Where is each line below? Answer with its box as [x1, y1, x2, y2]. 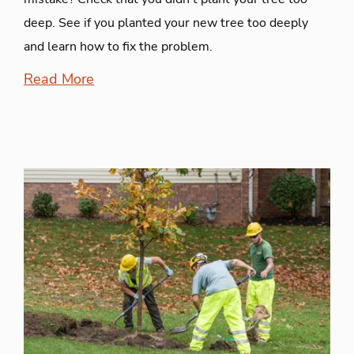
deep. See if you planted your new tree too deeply [24, 13, 308, 32]
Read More [24, 69, 94, 88]
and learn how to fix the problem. [24, 37, 213, 55]
